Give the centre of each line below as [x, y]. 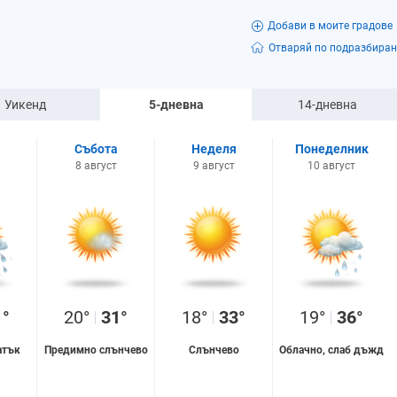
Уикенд [25, 105]
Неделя [214, 149]
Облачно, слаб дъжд [331, 350]
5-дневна [176, 105]
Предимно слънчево [96, 350]
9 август [214, 166]
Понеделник [331, 149]
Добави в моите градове [330, 26]
